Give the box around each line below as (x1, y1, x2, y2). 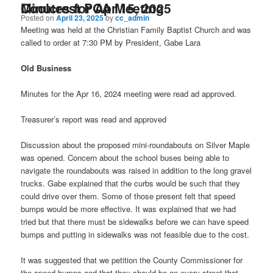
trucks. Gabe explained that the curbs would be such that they (21, 177, 241, 190)
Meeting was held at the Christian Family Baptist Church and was (21, 23, 252, 35)
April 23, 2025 (56, 12, 104, 23)
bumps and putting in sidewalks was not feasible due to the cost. (21, 229, 250, 241)
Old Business (21, 62, 72, 74)
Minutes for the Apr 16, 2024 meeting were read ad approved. (21, 87, 237, 99)
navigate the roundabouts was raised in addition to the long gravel (21, 165, 252, 177)
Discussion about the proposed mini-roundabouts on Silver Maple (21, 139, 250, 151)
